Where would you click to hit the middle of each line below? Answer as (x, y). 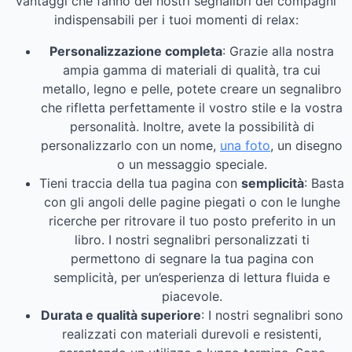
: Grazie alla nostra (278, 51)
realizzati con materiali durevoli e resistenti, (192, 334)
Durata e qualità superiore (121, 315)
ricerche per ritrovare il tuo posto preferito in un (192, 220)
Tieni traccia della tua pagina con (140, 183)
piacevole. (192, 296)
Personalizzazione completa (136, 51)
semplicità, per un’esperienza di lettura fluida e (192, 277)
